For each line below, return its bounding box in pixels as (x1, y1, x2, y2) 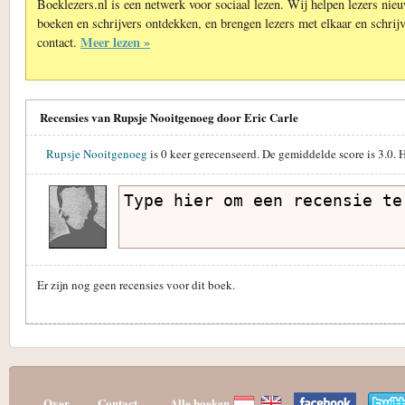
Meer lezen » (80, 32, 150, 52)
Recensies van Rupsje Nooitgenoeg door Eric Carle (40, 108, 298, 126)
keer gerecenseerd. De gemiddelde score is (167, 145, 378, 162)
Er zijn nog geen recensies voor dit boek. (37, 277, 235, 294)
